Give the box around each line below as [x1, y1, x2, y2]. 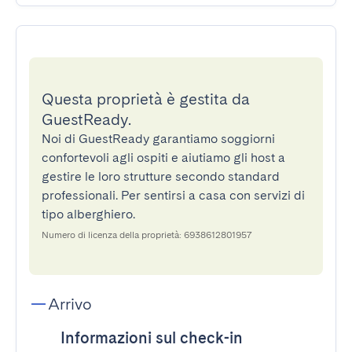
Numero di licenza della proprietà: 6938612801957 [42, 229, 252, 240]
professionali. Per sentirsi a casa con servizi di [42, 188, 305, 203]
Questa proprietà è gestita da [42, 90, 250, 108]
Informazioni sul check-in [60, 328, 243, 347]
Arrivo [48, 295, 92, 313]
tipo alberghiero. [42, 207, 135, 222]
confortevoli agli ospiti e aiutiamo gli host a [42, 150, 285, 165]
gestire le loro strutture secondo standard [42, 169, 280, 184]
